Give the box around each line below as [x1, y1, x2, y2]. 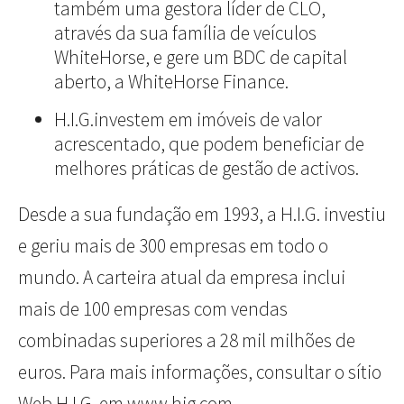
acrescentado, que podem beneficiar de [54, 132, 364, 157]
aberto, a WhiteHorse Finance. [54, 69, 289, 95]
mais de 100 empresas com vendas [18, 297, 288, 322]
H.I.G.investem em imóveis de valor [54, 107, 322, 133]
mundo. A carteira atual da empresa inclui [18, 265, 345, 290]
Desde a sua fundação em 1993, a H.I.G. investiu [18, 202, 386, 227]
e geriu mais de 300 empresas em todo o [18, 234, 328, 259]
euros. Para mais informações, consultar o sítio [18, 360, 381, 385]
